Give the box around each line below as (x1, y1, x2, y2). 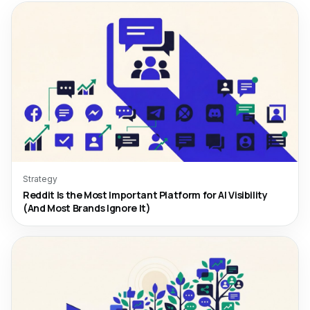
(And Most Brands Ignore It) (23, 201, 151, 215)
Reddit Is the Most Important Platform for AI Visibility (23, 188, 268, 201)
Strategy (23, 174, 57, 184)
